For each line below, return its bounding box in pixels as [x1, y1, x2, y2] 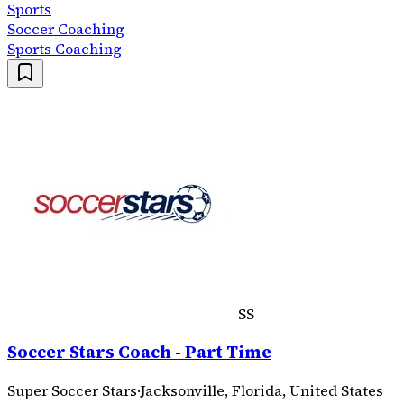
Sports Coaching [7, 39, 122, 60]
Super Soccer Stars [7, 380, 137, 400]
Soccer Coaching [7, 19, 124, 40]
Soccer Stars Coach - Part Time [7, 340, 271, 363]
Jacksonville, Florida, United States [141, 380, 383, 400]
